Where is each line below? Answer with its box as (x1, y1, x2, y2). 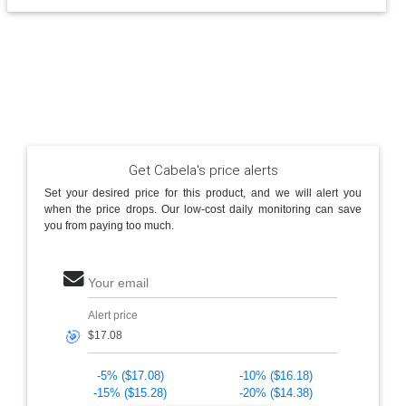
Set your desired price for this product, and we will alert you (43, 186, 362, 199)
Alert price (87, 308, 138, 322)
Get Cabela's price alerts (128, 161, 278, 179)
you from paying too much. (43, 218, 174, 232)
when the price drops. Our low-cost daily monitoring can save (43, 202, 362, 216)
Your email (87, 275, 149, 290)
